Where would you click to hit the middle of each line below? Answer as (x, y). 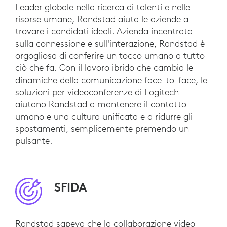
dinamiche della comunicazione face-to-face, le (111, 80)
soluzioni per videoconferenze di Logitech (97, 92)
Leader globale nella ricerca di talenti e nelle (103, 7)
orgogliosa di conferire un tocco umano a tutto (110, 56)
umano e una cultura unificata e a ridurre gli (104, 117)
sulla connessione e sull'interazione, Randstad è (110, 44)
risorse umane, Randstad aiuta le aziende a (102, 19)
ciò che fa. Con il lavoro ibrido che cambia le (104, 68)
